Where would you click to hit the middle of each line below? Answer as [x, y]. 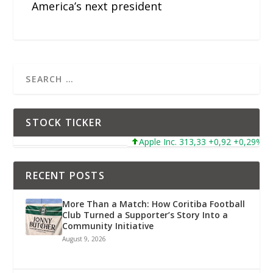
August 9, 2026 [84, 239]
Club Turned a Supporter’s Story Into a [145, 214]
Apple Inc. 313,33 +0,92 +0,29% [193, 141]
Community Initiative [108, 225]
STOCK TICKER [64, 122]
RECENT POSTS [65, 175]
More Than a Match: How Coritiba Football [154, 204]
